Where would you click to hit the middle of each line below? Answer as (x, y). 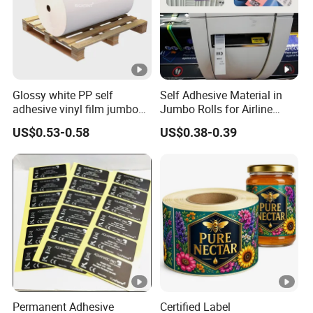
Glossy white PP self (63, 95)
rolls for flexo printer (62, 123)
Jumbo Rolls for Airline (216, 109)
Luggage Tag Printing (213, 123)
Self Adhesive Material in (221, 95)
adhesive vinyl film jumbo (76, 109)
